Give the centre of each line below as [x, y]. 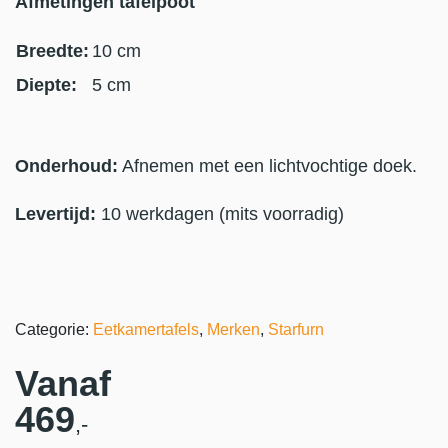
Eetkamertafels [146, 330]
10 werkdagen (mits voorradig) [222, 214]
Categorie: [54, 330]
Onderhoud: [66, 166]
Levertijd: [58, 214]
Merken [233, 330]
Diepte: [46, 85]
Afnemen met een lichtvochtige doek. [267, 166]
